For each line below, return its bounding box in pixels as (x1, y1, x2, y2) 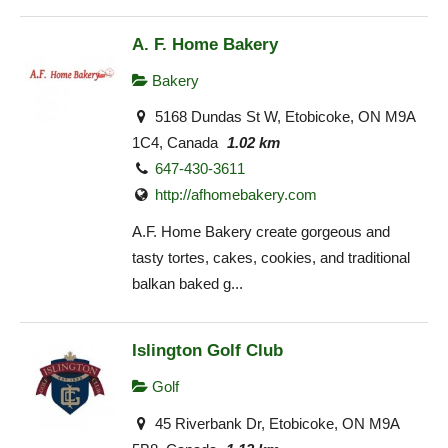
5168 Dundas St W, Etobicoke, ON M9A (151, 108, 416, 126)
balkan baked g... (132, 274, 243, 292)
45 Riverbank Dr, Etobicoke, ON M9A (151, 414, 400, 432)
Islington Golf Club (132, 340, 283, 361)
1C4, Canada (132, 134, 218, 152)
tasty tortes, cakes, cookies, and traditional (132, 248, 410, 266)
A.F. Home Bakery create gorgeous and (132, 222, 390, 240)
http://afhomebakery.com (155, 186, 318, 204)
